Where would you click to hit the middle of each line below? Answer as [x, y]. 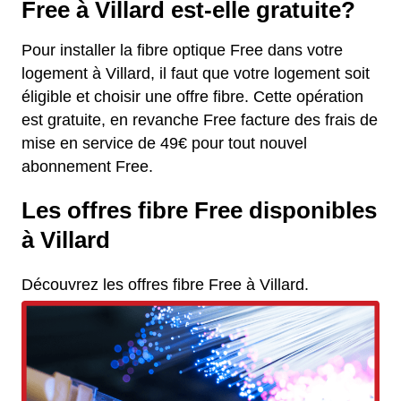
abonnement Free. [87, 167]
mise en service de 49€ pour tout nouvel [164, 144]
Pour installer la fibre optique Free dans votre [182, 51]
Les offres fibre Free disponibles [199, 211]
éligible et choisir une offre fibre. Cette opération [192, 97]
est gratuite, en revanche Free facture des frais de [200, 120]
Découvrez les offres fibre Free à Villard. [165, 285]
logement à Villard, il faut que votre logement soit [196, 74]
